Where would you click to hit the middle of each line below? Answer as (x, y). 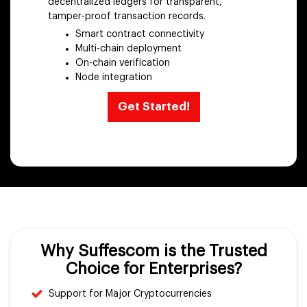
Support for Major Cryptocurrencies (130, 294)
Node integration (114, 78)
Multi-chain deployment (128, 49)
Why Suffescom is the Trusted (153, 251)
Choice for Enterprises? (153, 269)
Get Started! (153, 107)
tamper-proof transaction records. (127, 17)
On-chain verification (123, 63)
